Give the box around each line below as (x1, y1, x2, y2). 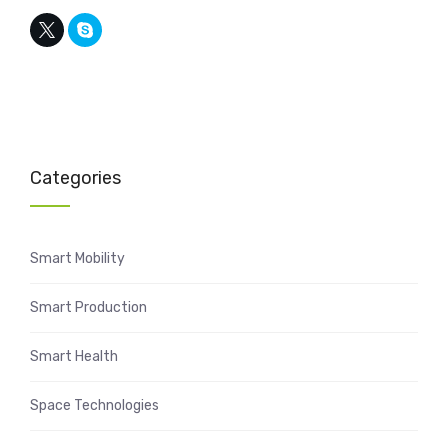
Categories (30, 166, 121, 189)
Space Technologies (30, 396, 159, 414)
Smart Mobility (30, 249, 125, 267)
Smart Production (30, 298, 147, 316)
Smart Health (30, 347, 118, 365)
